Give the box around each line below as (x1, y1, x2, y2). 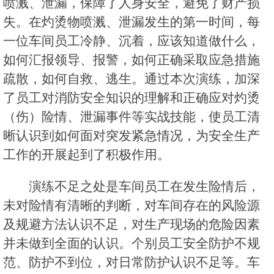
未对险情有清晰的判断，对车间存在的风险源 (3, 198, 260, 213)
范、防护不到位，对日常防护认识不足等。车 (3, 255, 260, 270)
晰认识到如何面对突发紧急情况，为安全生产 (3, 128, 260, 143)
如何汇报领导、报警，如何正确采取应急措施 (3, 53, 260, 67)
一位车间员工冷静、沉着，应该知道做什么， (3, 34, 260, 48)
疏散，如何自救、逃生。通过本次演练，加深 (3, 72, 260, 86)
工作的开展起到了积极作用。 (3, 147, 170, 162)
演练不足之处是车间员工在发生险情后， (29, 179, 260, 194)
